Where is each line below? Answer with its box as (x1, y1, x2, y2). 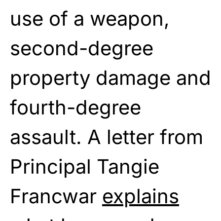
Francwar (10, 184, 102, 208)
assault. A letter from (10, 124, 203, 149)
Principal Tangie (10, 154, 159, 179)
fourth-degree (10, 95, 141, 119)
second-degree (10, 36, 153, 60)
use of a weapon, (10, 6, 170, 31)
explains (102, 184, 179, 208)
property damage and (10, 65, 211, 90)
